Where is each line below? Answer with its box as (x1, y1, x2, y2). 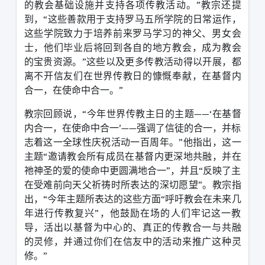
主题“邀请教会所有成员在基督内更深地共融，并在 (24, 150, 241, 162)
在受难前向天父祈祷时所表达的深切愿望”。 (24, 178, 212, 190)
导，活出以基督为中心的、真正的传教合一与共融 (24, 221, 241, 233)
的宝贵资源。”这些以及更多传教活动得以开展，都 (24, 55, 241, 67)
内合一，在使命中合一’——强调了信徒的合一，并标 (24, 121, 241, 134)
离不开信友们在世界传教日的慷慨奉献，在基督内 (24, 69, 241, 82)
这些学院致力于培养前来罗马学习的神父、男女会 (24, 27, 241, 39)
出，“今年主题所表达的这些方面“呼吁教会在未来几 (24, 192, 241, 205)
